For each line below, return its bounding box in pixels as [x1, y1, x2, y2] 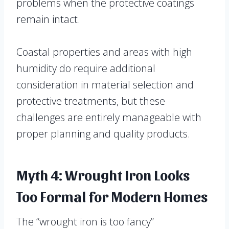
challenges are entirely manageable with [16, 110, 201, 125]
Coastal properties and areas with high [16, 45, 192, 59]
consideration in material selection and [16, 78, 194, 92]
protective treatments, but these [16, 94, 165, 108]
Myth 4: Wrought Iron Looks [16, 166, 190, 184]
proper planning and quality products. [16, 127, 190, 141]
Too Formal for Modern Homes [16, 187, 208, 205]
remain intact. [16, 12, 80, 27]
